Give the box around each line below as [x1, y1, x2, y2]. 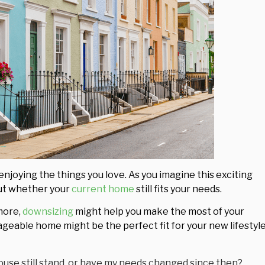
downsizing [22, 206, 73, 218]
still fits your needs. [134, 183, 222, 195]
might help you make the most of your [73, 206, 244, 218]
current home [72, 183, 134, 195]
